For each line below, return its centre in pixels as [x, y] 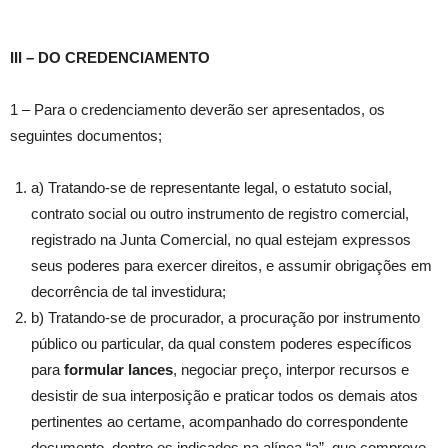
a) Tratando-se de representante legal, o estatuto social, [211, 188]
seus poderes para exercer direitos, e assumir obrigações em [231, 266]
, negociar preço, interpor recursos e [291, 370]
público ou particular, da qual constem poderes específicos [221, 344]
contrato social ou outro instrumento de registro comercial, [220, 214]
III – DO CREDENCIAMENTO [110, 58]
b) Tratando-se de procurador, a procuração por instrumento [225, 318]
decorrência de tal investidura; [128, 292]
